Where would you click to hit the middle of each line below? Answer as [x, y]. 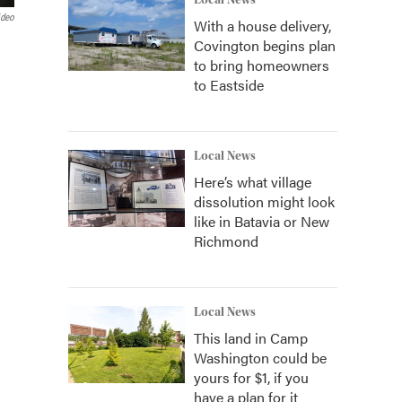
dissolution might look [264, 201]
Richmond [226, 241]
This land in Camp [251, 338]
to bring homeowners [262, 65]
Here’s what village [253, 182]
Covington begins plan [265, 45]
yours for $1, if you [251, 377]
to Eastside [229, 85]
